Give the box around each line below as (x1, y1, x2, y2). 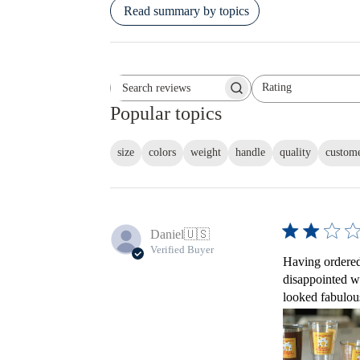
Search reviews (179, 87, 256, 101)
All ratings (268, 88, 280, 100)
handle (235, 146, 265, 159)
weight (190, 146, 221, 159)
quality (279, 146, 311, 159)
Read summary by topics (123, 3, 249, 18)
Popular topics (109, 103, 222, 125)
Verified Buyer (149, 243, 214, 256)
